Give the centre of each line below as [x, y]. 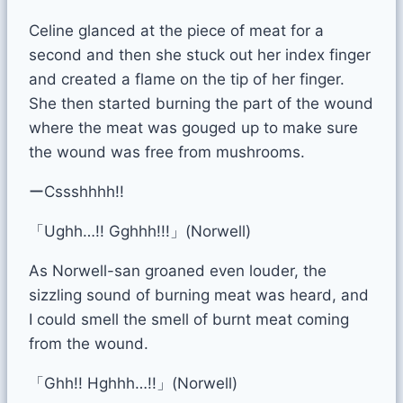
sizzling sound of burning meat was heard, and [199, 295]
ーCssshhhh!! [76, 191]
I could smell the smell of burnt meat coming [189, 319]
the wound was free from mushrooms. [167, 152]
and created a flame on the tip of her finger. [187, 79]
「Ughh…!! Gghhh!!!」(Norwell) [140, 231]
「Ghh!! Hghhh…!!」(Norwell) [133, 383]
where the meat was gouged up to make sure [193, 127]
